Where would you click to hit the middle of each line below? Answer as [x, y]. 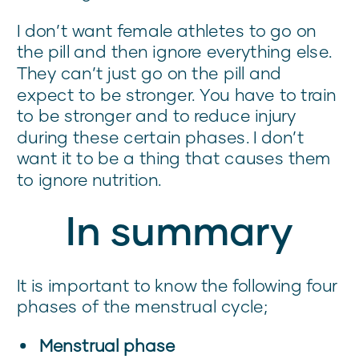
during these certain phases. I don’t [161, 137]
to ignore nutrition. [89, 179]
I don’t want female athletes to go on [167, 30]
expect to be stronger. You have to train [177, 94]
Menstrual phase [107, 345]
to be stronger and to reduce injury [157, 115]
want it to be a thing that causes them [174, 158]
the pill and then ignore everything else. [175, 51]
